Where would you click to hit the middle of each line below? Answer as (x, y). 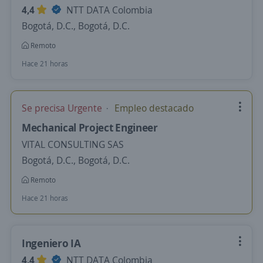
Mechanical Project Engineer (90, 127)
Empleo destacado (153, 108)
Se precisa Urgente (63, 108)
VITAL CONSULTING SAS (73, 144)
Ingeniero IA (51, 243)
